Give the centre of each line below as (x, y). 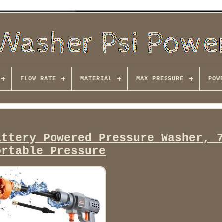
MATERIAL (96, 79)
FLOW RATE (38, 79)
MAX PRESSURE (160, 79)
